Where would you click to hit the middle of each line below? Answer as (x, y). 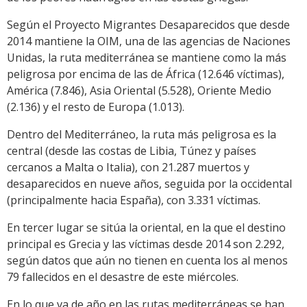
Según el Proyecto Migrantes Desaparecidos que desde (148, 24)
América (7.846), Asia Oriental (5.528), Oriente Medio (139, 90)
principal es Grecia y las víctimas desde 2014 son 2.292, (146, 244)
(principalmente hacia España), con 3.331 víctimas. (134, 200)
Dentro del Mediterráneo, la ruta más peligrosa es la (142, 134)
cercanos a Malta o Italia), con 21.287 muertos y (128, 167)
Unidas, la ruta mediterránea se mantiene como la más (147, 57)
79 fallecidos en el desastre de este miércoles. (123, 277)
